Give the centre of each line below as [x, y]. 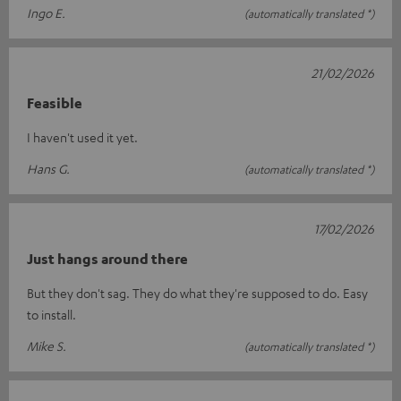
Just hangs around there [107, 259]
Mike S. [47, 346]
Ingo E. [46, 13]
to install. [51, 314]
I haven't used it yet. [82, 137]
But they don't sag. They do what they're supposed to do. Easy [197, 293]
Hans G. [48, 168]
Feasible [55, 103]
